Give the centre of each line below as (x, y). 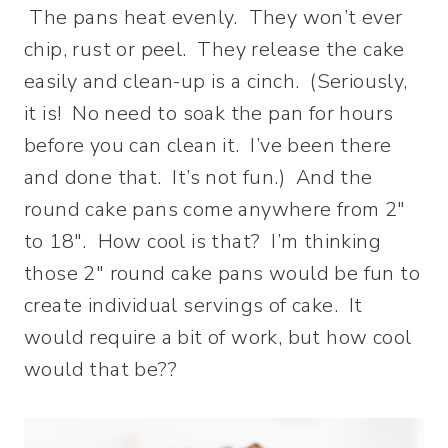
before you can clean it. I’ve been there (208, 145)
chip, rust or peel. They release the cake (214, 49)
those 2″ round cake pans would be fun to (222, 273)
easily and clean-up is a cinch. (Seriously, (216, 81)
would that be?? (100, 369)
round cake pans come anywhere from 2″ (215, 209)
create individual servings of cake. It (193, 305)
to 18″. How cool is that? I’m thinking (202, 241)
